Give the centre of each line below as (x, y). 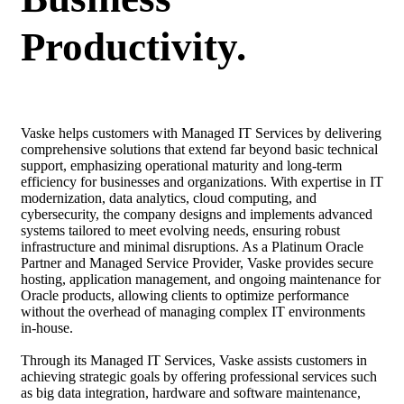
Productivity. (133, 46)
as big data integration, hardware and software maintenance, (191, 392)
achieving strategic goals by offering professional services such (199, 376)
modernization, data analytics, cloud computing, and (169, 197)
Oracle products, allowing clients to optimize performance (185, 295)
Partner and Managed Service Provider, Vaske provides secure (197, 262)
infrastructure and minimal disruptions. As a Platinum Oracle (192, 246)
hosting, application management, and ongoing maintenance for (201, 279)
